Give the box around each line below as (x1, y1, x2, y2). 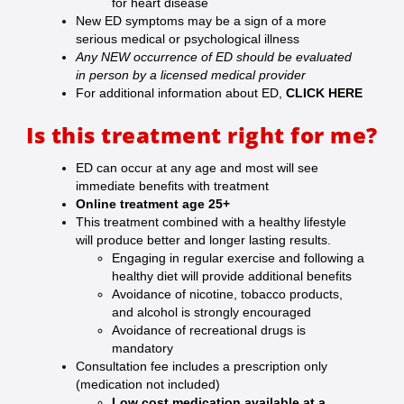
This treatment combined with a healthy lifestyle (76, 215, 346, 230)
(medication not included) (76, 377, 220, 392)
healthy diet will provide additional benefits (112, 269, 352, 284)
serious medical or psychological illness (76, 32, 299, 47)
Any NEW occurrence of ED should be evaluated (76, 50, 352, 65)
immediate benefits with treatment (76, 179, 269, 194)
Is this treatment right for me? (26, 120, 378, 151)
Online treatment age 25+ (76, 197, 230, 212)
